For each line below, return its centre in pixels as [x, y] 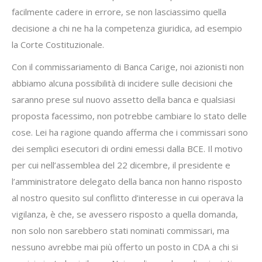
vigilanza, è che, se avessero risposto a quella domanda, [125, 214]
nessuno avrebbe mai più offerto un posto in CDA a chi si [125, 247]
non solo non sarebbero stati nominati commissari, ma [120, 230]
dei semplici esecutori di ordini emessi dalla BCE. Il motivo [127, 149]
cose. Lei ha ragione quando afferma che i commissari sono [130, 132]
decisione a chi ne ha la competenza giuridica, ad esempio [127, 28]
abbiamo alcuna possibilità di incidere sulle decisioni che [122, 83]
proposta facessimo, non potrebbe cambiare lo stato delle [129, 116]
